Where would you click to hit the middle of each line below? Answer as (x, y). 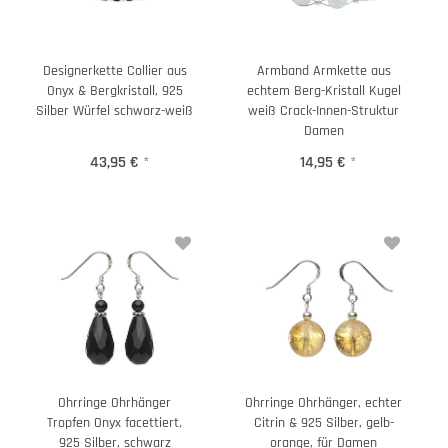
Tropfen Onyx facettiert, (114, 423)
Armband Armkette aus (323, 70)
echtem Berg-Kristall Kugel (323, 90)
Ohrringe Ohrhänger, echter (323, 403)
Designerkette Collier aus (114, 70)
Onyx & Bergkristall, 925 (114, 90)
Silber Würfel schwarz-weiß (114, 110)
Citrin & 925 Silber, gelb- (323, 423)
